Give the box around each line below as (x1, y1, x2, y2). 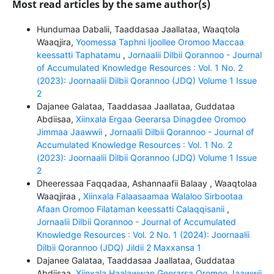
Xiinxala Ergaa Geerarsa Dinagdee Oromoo (75, 114, 246, 125)
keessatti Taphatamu (36, 50, 123, 61)
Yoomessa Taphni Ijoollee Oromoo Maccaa (75, 37, 244, 48)
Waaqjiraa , (36, 191, 83, 202)
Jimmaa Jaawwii (36, 127, 105, 138)
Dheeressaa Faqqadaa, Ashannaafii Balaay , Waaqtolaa (36, 178, 257, 189)
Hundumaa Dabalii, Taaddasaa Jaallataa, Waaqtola (36, 24, 240, 35)
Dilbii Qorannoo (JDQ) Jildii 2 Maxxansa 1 (36, 242, 201, 253)
